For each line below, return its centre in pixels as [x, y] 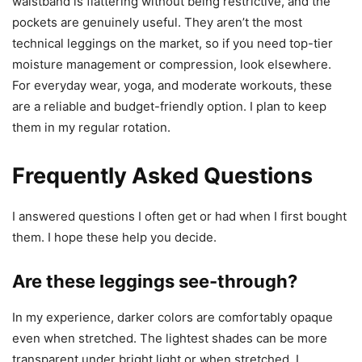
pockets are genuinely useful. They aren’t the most [157, 22]
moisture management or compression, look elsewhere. [172, 64]
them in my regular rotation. [91, 127]
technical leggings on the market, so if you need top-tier [173, 43]
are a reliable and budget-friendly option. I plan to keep [169, 106]
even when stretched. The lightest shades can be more [170, 338]
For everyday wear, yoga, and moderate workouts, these [172, 85]
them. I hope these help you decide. [114, 237]
